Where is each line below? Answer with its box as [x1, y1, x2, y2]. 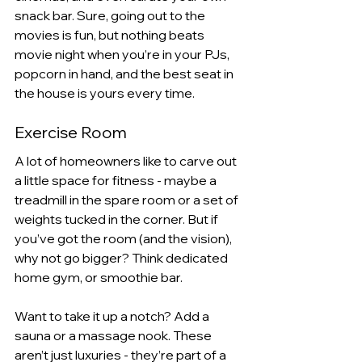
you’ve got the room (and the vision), [15, 229, 234, 246]
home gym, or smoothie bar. [15, 268, 183, 285]
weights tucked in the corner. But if [15, 210, 221, 227]
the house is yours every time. [15, 84, 195, 101]
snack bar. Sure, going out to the [15, 6, 208, 23]
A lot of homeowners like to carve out [15, 152, 239, 169]
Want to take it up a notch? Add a [15, 307, 212, 324]
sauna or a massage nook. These [15, 326, 214, 343]
